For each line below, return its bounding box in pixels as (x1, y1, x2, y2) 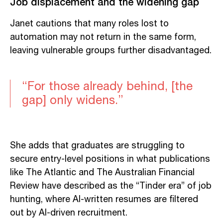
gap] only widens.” (22, 91, 123, 110)
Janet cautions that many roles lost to (10, 16, 169, 31)
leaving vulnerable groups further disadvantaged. (10, 43, 212, 58)
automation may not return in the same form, (10, 30, 196, 44)
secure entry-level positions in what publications (10, 152, 210, 166)
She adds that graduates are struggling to (10, 138, 185, 153)
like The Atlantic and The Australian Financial (10, 165, 195, 180)
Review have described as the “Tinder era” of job (10, 179, 212, 193)
